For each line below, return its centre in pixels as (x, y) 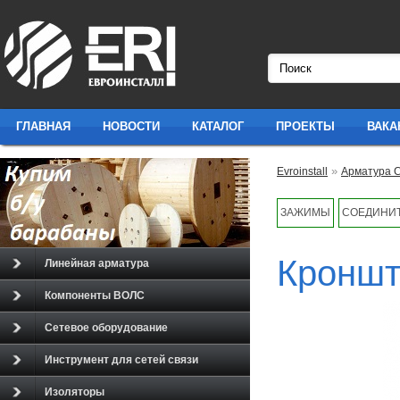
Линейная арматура (97, 263)
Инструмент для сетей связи (121, 360)
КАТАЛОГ (218, 126)
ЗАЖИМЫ (305, 212)
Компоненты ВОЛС (95, 296)
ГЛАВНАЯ (43, 126)
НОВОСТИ (131, 126)
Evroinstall (302, 171)
